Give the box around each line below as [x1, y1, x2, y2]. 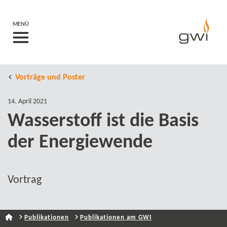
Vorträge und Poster [15, 73, 85, 82]
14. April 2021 [8, 98, 47, 105]
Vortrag [8, 174, 42, 186]
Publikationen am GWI [80, 214, 152, 221]
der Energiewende [8, 133, 153, 153]
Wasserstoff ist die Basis [8, 111, 199, 131]
